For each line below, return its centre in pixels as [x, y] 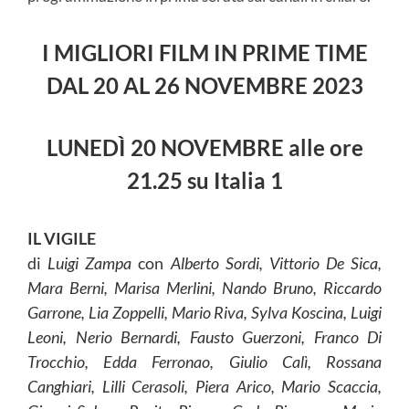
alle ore [325, 148]
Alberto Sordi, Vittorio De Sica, [276, 263]
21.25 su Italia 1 [204, 181]
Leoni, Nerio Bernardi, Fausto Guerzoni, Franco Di [204, 337]
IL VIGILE [62, 239]
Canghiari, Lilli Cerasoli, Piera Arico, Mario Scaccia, [204, 387]
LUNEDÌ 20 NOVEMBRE [167, 148]
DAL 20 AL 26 [113, 86]
